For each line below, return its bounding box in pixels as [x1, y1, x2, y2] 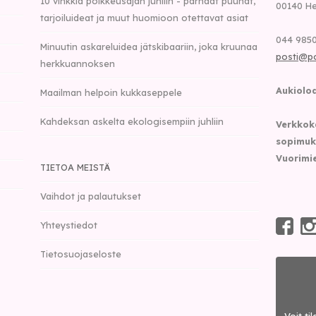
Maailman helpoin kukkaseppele [40, 87, 183, 98]
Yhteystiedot [40, 219, 98, 231]
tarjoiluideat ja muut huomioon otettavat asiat [40, 12, 249, 23]
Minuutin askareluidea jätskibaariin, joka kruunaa [40, 41, 258, 52]
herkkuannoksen [40, 58, 116, 69]
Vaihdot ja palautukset [40, 190, 142, 202]
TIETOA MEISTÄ [40, 162, 111, 173]
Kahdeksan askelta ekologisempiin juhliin [40, 116, 224, 127]
